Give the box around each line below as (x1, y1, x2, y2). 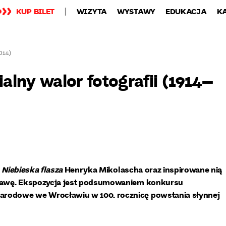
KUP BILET (16, 6, 55, 17)
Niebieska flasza (2, 163, 63, 176)
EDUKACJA (165, 6, 207, 17)
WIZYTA (76, 6, 107, 17)
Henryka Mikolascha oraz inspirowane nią (63, 163, 222, 176)
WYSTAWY (117, 6, 155, 17)
